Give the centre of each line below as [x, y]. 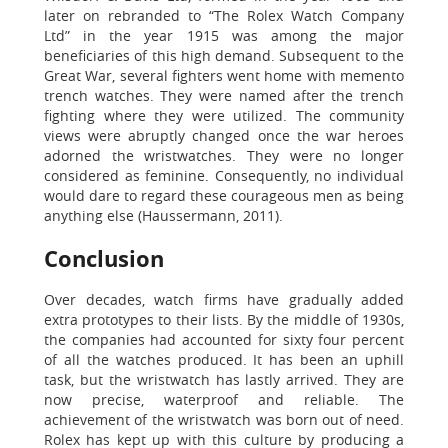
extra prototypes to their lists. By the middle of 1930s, [224, 319]
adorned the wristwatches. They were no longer [224, 155]
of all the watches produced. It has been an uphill [224, 359]
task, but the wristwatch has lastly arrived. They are [224, 379]
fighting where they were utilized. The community [224, 115]
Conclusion [104, 258]
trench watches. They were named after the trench [224, 95]
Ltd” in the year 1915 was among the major [224, 35]
